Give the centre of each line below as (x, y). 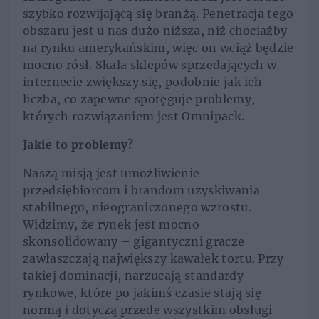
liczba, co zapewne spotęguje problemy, (139, 99)
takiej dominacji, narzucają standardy (133, 276)
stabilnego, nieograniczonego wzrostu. (137, 208)
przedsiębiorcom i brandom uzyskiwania (141, 190)
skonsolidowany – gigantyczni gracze (134, 242)
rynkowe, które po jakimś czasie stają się (142, 293)
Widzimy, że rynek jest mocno (111, 225)
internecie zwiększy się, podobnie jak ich (143, 82)
